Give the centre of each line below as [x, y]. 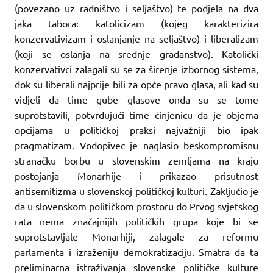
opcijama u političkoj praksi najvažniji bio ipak [136, 129]
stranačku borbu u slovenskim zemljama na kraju [136, 160]
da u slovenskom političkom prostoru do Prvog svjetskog [136, 206]
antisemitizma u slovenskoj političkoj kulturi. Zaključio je [136, 190]
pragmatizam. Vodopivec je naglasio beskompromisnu [136, 145]
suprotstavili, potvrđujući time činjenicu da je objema [136, 114]
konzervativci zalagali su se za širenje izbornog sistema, [136, 69]
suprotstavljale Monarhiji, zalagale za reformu [136, 236]
